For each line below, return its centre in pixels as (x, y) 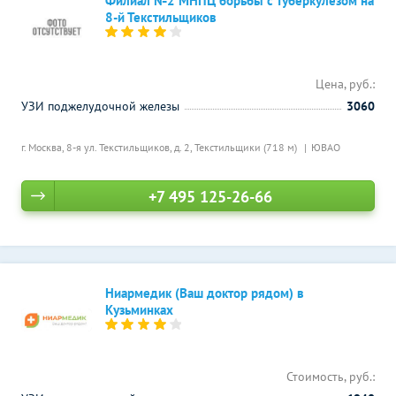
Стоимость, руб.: (331, 377)
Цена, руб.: (345, 84)
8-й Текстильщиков (161, 17)
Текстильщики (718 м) (247, 147)
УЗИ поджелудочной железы (100, 106)
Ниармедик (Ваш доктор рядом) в (205, 293)
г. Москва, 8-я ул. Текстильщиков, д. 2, (108, 147)
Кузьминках (139, 310)
